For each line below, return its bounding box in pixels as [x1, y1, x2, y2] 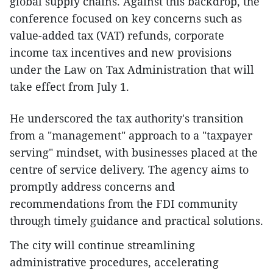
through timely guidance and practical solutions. [10, 213, 263, 228]
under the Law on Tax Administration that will [10, 62, 254, 77]
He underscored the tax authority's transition [10, 110, 244, 126]
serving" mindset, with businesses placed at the [10, 144, 258, 160]
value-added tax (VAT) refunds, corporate [10, 27, 224, 43]
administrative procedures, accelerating [10, 254, 219, 269]
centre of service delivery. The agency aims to [10, 161, 249, 177]
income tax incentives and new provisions [10, 44, 232, 60]
